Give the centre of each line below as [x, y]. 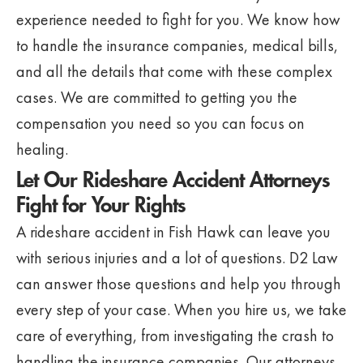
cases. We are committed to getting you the [157, 97]
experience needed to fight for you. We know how [178, 19]
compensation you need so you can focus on [160, 123]
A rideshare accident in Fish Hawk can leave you [173, 232]
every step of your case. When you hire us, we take [181, 310]
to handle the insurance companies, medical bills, [177, 45]
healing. [42, 149]
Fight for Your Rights [101, 206]
